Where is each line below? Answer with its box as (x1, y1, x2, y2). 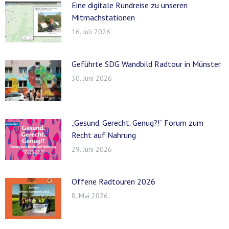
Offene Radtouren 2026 (72, 176, 155, 187)
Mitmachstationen (72, 12, 135, 22)
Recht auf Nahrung (72, 129, 136, 140)
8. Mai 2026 (72, 191, 108, 200)
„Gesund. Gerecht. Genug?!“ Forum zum (72, 117, 203, 128)
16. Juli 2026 (72, 27, 110, 36)
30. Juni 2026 (72, 73, 112, 83)
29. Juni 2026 (72, 144, 112, 154)
